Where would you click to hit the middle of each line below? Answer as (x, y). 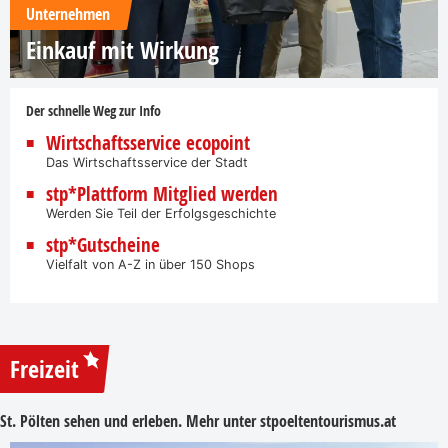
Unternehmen (68, 13)
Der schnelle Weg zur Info (93, 110)
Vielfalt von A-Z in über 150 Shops (150, 264)
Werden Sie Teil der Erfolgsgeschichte (161, 213)
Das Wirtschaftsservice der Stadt (147, 162)
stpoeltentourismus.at (328, 420)
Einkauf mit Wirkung (122, 49)
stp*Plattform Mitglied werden (162, 193)
